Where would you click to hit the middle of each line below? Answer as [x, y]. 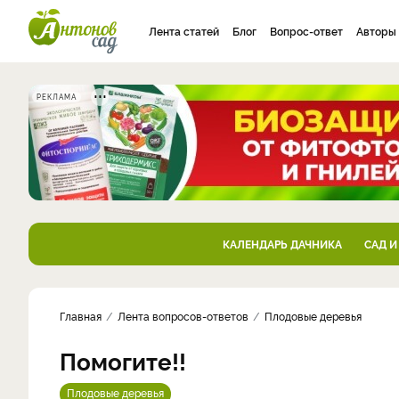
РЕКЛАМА [57, 97]
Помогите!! [123, 360]
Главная [81, 316]
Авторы [376, 31]
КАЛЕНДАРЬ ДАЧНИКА [282, 244]
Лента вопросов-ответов [183, 316]
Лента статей [184, 31]
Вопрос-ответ [306, 31]
